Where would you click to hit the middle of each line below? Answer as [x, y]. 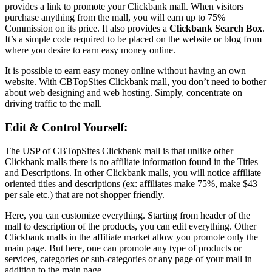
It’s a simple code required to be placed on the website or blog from [133, 39]
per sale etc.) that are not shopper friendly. [85, 194]
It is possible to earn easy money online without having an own [125, 71]
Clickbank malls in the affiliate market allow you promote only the [131, 237]
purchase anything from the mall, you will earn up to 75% [115, 18]
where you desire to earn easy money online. [90, 50]
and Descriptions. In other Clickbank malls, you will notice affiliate [133, 172]
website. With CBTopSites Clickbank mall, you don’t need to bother [135, 82]
